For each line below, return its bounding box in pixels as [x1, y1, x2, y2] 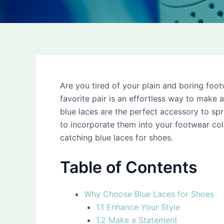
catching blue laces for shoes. [60, 132, 173, 142]
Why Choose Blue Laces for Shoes [84, 188, 214, 199]
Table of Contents [60, 157, 197, 177]
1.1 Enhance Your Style [96, 201, 180, 212]
